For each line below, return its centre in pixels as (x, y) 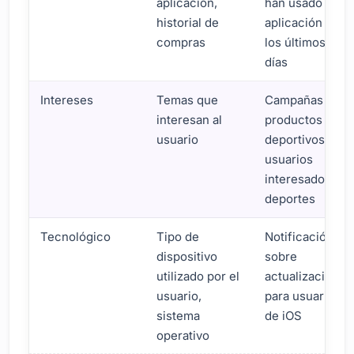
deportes (290, 198)
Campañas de (303, 100)
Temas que (188, 100)
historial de (188, 22)
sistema (179, 315)
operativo (183, 335)
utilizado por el (198, 276)
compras (181, 42)
